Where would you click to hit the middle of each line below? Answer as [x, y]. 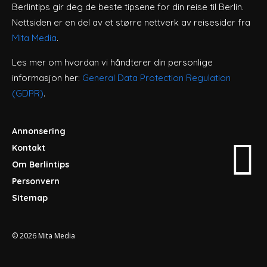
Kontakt [29, 148]
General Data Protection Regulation [156, 77]
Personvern [36, 181]
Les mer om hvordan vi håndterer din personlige [112, 62]
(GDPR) [28, 93]
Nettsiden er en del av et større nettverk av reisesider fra [131, 22]
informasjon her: [47, 77]
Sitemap [30, 198]
